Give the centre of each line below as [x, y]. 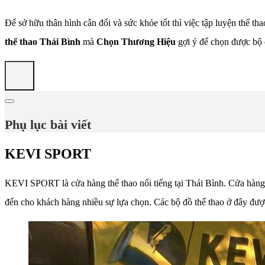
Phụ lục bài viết [48, 125]
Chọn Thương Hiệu [136, 41]
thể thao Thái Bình [43, 41]
